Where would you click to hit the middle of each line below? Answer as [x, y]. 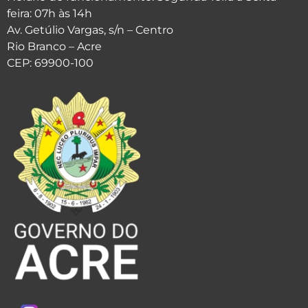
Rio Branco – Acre [54, 46]
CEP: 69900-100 [50, 63]
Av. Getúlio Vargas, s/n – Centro [90, 30]
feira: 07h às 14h [49, 13]
